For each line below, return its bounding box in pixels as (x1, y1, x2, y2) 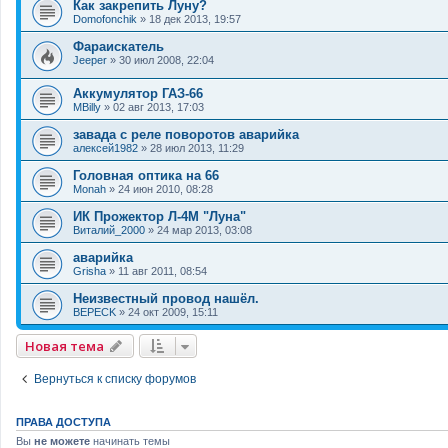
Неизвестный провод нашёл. (73, 290, 259, 306)
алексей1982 (73, 141, 138, 154)
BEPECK (73, 305, 116, 318)
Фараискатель (73, 39, 164, 55)
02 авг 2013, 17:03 (113, 100, 204, 113)
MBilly (73, 100, 101, 113)
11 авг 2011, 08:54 (118, 264, 207, 277)
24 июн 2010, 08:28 (118, 182, 213, 195)
